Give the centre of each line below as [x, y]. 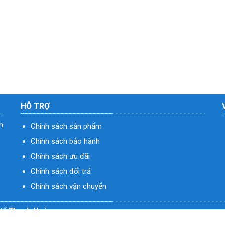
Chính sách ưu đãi [60, 156]
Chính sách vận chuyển [68, 186]
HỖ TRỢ [35, 106]
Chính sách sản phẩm [66, 126]
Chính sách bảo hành [65, 141]
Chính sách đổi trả [61, 171]
